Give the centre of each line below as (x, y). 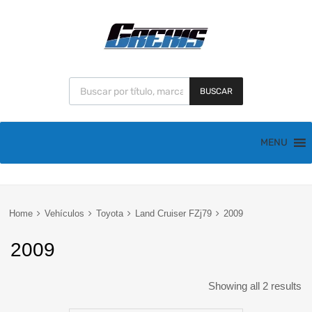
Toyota (109, 213)
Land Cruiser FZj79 (173, 213)
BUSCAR (216, 92)
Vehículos (64, 213)
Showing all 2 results (255, 286)
